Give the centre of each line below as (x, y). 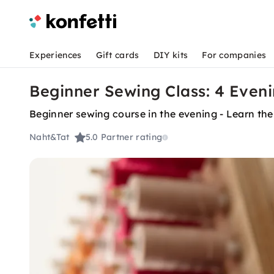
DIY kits (171, 55)
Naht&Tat (50, 137)
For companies (234, 55)
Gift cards (117, 55)
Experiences (56, 55)
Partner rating (131, 137)
